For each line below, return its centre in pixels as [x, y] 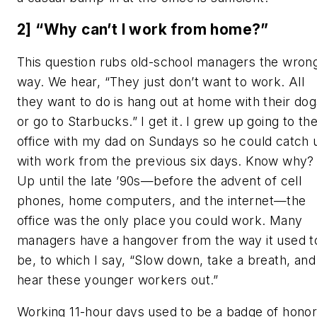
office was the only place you [106, 220]
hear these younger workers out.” [118, 279]
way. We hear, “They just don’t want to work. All [161, 81]
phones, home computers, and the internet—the [162, 200]
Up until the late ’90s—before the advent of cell [160, 180]
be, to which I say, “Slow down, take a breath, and [166, 260]
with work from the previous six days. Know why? [166, 161]
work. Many [265, 220]
